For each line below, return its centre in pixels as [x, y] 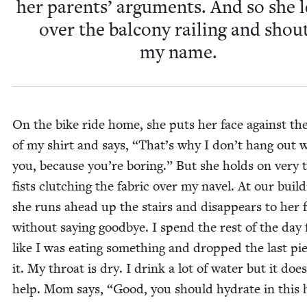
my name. [178, 53]
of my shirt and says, [72, 145]
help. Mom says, [60, 289]
